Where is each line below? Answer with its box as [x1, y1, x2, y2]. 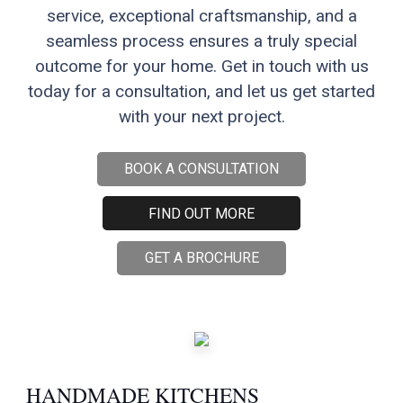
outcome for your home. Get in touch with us [34, 55, 369, 76]
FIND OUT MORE [148, 204, 255, 222]
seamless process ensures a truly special [46, 30, 357, 51]
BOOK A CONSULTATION [124, 160, 279, 178]
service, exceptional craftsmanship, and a [46, 4, 357, 26]
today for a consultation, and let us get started [28, 80, 375, 102]
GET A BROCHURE [144, 249, 259, 267]
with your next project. [118, 105, 285, 127]
